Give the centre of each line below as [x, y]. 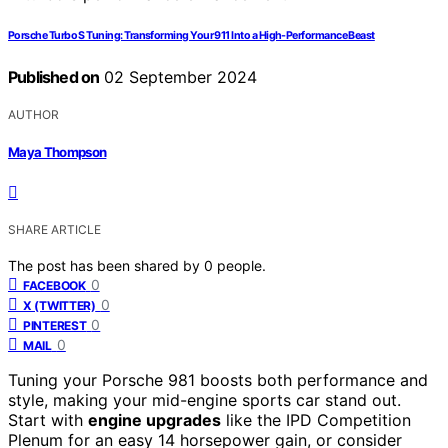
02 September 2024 [178, 76]
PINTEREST [55, 326]
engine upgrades [154, 420]
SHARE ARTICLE [54, 230]
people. [241, 266]
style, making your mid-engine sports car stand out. [204, 400]
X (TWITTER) [59, 306]
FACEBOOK [54, 286]
